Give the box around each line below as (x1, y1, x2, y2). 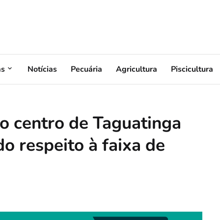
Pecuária (71, 63, 102, 75)
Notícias (27, 63, 57, 75)
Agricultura (116, 63, 157, 75)
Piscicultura (171, 63, 213, 75)
